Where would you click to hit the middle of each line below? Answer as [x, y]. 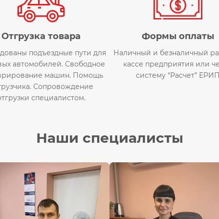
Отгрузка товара [41, 36]
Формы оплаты [178, 36]
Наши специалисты [109, 138]
